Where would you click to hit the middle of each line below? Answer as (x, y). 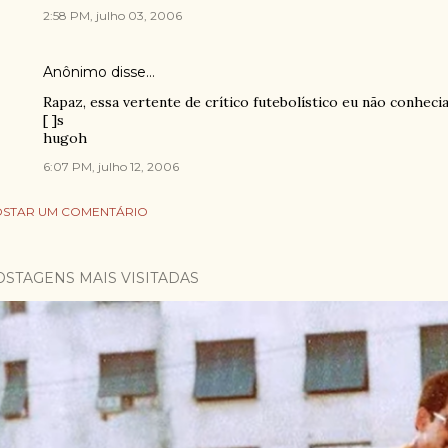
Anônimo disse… (99, 72)
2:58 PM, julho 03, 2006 (112, 15)
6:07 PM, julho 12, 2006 (111, 166)
